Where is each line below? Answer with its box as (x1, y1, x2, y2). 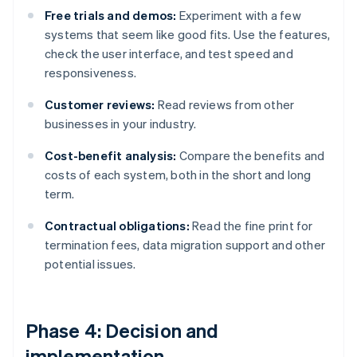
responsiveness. (45, 65, 136, 81)
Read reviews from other (155, 96, 295, 113)
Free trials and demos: (45, 7, 177, 24)
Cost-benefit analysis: (45, 147, 177, 164)
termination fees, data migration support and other (45, 237, 326, 253)
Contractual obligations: (45, 218, 190, 234)
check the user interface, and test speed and (45, 45, 293, 62)
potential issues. (45, 256, 136, 273)
